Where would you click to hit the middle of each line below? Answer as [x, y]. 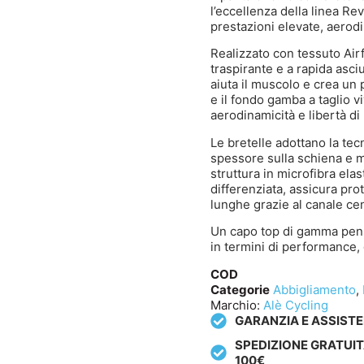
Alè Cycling [296, 305]
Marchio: [237, 305]
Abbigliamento [314, 289]
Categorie [240, 289]
